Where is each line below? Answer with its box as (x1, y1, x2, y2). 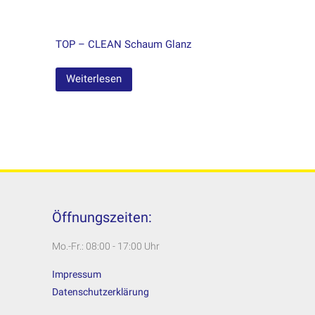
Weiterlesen (66, 72, 122, 86)
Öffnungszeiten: (51, 209, 152, 226)
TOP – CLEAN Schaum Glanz (56, 37, 192, 51)
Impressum (51, 269, 101, 281)
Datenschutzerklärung (51, 286, 149, 298)
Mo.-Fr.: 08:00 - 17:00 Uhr (51, 240, 160, 252)
